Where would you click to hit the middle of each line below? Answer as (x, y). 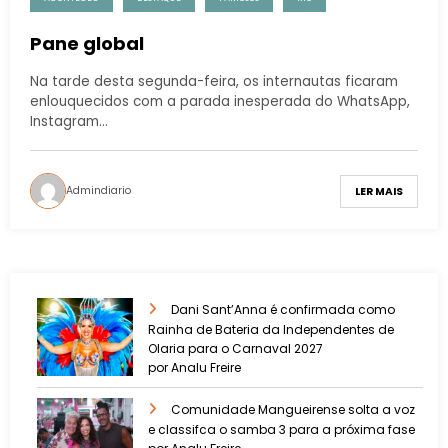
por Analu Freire (194, 367)
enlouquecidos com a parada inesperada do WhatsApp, (220, 102)
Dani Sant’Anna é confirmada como (283, 309)
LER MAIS (379, 191)
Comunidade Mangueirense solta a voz (293, 409)
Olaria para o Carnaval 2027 (235, 348)
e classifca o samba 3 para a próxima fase (281, 429)
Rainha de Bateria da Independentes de (271, 329)
